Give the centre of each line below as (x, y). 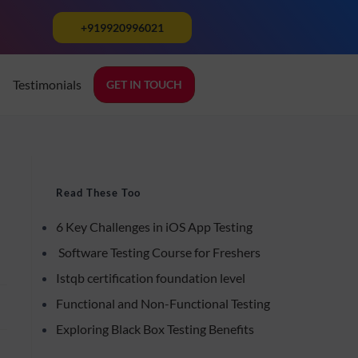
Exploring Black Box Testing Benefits (155, 329)
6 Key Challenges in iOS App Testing (154, 227)
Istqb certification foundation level (151, 278)
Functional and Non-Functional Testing (163, 304)
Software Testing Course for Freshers (158, 253)
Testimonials (47, 85)
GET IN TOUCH (144, 85)
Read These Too (98, 193)
